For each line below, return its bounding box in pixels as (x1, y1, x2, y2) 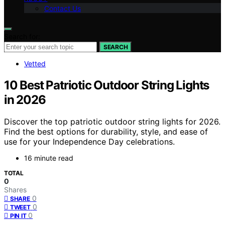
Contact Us (44, 4, 81, 13)
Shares (4, 185, 27, 194)
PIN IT (10, 212, 27, 220)
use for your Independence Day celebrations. (4, 137, 175, 147)
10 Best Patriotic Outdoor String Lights (4, 77, 209, 92)
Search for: (4, 32, 40, 41)
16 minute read (24, 154, 73, 163)
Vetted (24, 59, 46, 68)
